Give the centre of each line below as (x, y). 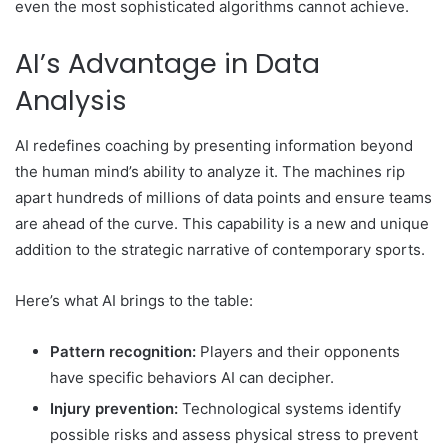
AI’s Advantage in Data (167, 64)
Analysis (71, 101)
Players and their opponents (298, 351)
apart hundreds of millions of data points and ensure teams (223, 197)
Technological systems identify (289, 408)
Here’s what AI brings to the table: (134, 300)
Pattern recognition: (123, 351)
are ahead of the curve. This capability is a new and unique (222, 223)
